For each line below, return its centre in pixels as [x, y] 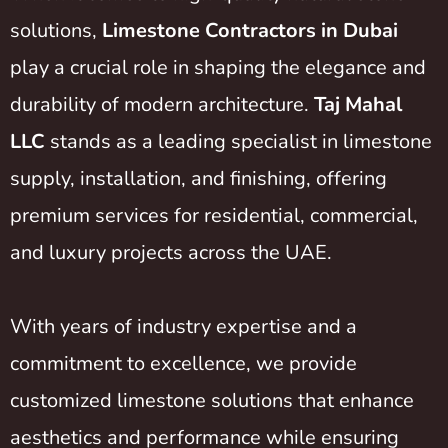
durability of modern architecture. [162, 104]
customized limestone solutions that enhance [212, 401]
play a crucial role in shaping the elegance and [218, 67]
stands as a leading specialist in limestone [238, 141]
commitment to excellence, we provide [183, 364]
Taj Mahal [358, 104]
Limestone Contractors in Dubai [250, 30]
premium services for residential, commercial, [214, 215]
